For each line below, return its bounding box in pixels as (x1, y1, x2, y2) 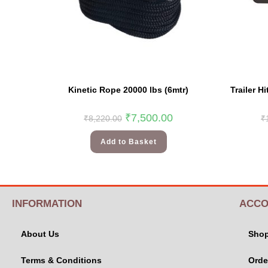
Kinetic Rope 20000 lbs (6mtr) (68, 84, 188, 95)
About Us (21, 229, 59, 239)
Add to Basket (100, 137, 157, 146)
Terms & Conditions (21, 255, 102, 265)
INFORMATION (12, 198, 82, 209)
